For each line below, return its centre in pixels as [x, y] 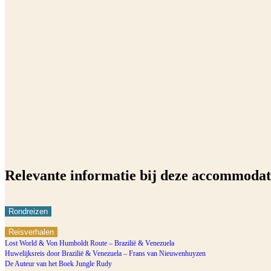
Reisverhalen [31, 232]
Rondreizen [28, 211]
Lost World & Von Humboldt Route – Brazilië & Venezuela [90, 243]
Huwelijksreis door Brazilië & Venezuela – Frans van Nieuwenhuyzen [105, 253]
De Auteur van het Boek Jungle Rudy [58, 263]
